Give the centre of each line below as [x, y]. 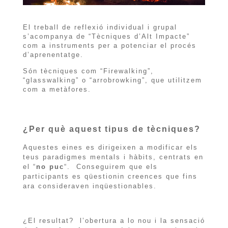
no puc [50, 167]
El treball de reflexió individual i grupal [100, 27]
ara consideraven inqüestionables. [90, 186]
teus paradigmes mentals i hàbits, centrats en [113, 157]
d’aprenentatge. [53, 55]
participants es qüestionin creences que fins [110, 177]
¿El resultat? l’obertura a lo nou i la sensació [114, 221]
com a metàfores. [57, 90]
